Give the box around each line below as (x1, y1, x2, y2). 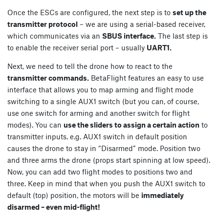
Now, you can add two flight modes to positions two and (7, 167, 193, 176)
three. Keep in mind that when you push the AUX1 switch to (7, 179, 205, 188)
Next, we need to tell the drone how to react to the (7, 62, 173, 71)
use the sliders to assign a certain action (64, 120, 199, 130)
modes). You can (7, 120, 64, 130)
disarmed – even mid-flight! (7, 202, 100, 212)
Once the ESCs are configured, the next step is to (7, 8, 173, 17)
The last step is (156, 31, 208, 41)
